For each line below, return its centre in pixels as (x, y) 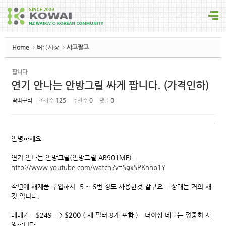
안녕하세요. (27, 138)
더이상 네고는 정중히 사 (178, 215)
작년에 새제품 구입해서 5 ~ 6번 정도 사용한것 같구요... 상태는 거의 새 (111, 186)
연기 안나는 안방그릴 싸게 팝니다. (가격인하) (110, 86)
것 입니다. (25, 196)
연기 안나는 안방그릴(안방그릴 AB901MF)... (74, 158)
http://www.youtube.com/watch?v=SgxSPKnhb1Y (89, 167)
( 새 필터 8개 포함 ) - (114, 215)
